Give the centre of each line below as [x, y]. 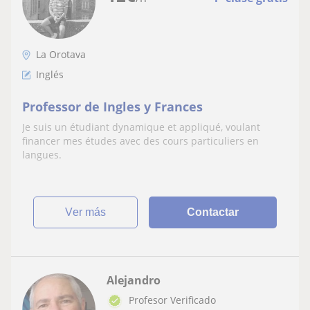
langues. [42, 155]
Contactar [213, 212]
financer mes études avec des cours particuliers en [140, 141]
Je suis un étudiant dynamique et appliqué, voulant [141, 127]
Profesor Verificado [172, 300]
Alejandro [134, 281]
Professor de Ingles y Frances [112, 107]
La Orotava [61, 55]
